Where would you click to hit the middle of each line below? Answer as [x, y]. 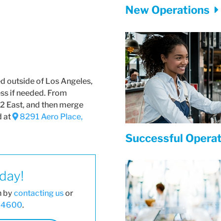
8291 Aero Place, [51, 116]
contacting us [39, 193]
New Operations [168, 10]
